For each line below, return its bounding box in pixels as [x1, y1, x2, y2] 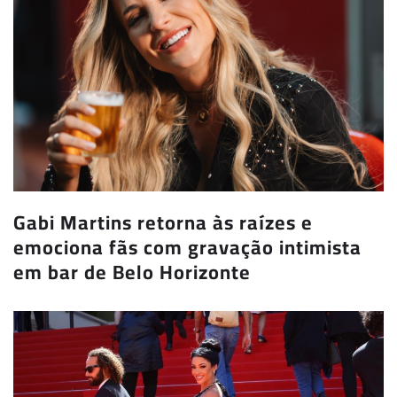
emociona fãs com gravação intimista [13, 229, 362, 267]
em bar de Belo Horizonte [13, 253, 251, 292]
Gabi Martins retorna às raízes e [13, 204, 313, 242]
